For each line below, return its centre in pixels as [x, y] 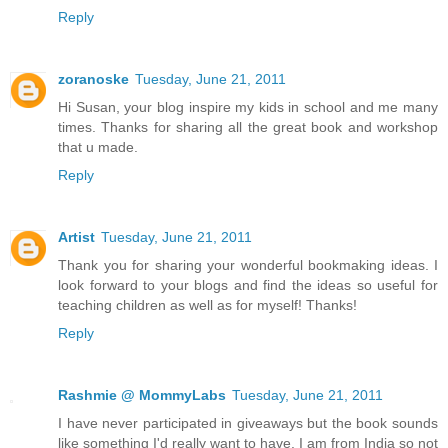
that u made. [98, 146]
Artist [76, 236]
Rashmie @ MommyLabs [142, 394]
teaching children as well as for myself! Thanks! [207, 304]
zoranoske [93, 78]
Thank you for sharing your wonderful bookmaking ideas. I [248, 264]
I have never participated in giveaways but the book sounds [248, 422]
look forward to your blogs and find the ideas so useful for [248, 284]
